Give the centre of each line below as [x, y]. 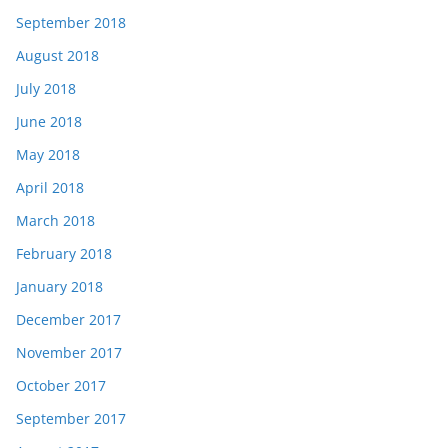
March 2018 [55, 220]
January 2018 [59, 286]
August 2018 [57, 55]
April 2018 [50, 187]
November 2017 [69, 352]
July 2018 [46, 88]
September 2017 [71, 418]
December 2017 [68, 319]
